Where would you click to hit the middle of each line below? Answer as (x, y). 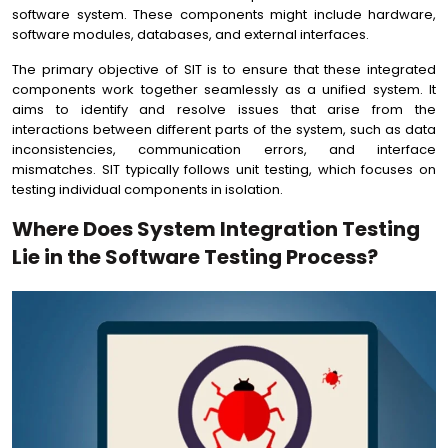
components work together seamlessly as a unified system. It (224, 89)
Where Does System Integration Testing (216, 229)
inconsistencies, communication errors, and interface (224, 149)
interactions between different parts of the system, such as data (224, 129)
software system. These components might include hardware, (224, 14)
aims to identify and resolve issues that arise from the (224, 109)
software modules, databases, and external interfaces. (190, 34)
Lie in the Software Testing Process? (195, 257)
